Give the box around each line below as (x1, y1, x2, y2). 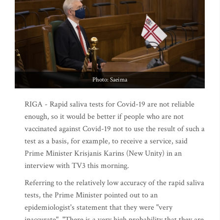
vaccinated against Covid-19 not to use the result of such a (25, 124, 205, 134)
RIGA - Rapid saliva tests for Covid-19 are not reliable (25, 99, 194, 110)
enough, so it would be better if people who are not (25, 111, 184, 122)
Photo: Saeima (92, 76, 127, 84)
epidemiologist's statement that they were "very (25, 202, 172, 213)
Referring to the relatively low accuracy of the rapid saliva (25, 178, 204, 188)
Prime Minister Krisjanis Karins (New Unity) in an (25, 148, 182, 159)
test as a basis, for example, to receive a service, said (25, 136, 188, 146)
